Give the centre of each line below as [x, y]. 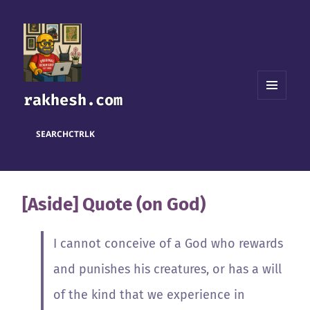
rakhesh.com [73, 100]
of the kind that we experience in [149, 295]
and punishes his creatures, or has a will [168, 270]
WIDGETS [277, 128]
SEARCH [53, 134]
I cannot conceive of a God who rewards [168, 244]
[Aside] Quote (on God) [114, 205]
